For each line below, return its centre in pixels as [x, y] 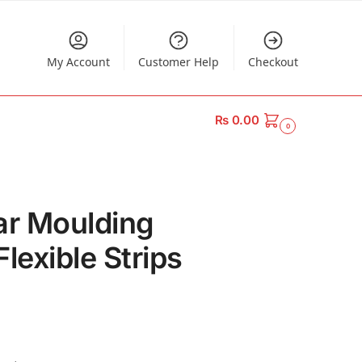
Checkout [273, 62]
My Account [78, 62]
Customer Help [179, 62]
